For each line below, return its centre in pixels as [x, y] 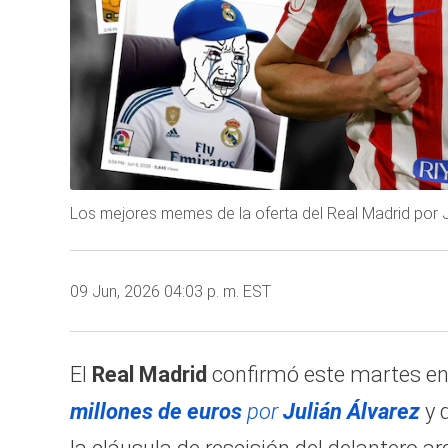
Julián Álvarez [351, 411]
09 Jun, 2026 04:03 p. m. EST [170, 291]
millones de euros [156, 411]
